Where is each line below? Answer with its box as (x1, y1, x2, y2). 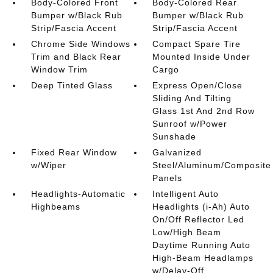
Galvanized (152, 147, 202, 157)
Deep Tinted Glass (30, 80, 113, 90)
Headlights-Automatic (30, 189, 126, 199)
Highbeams (30, 202, 80, 211)
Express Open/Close (152, 80, 243, 90)
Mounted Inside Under (152, 52, 251, 62)
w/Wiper (30, 160, 66, 170)
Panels (152, 173, 183, 183)
